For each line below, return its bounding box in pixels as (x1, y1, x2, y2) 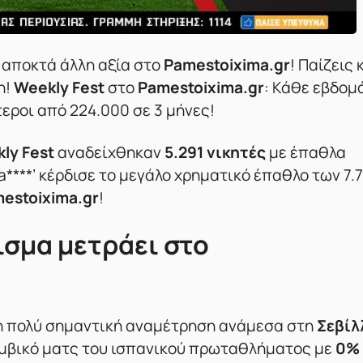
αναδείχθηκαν (54, 142, 164, 164)
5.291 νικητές (164, 142, 266, 164)
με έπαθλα (266, 142, 346, 164)
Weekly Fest (14, 77, 105, 99)
